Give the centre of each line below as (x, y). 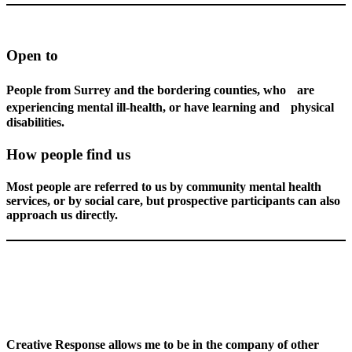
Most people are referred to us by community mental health (164, 187)
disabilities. (35, 122)
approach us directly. (62, 215)
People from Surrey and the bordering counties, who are (160, 90)
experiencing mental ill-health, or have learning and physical (170, 107)
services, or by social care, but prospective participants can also (173, 201)
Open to (32, 55)
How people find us (68, 155)
